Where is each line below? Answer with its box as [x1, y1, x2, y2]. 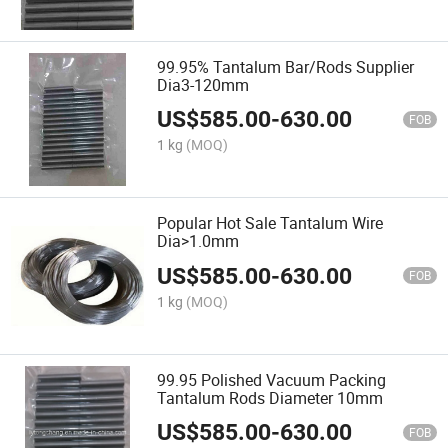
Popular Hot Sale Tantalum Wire [157, 212, 384, 235]
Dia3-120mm [157, 74, 250, 97]
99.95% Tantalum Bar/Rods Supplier [157, 56, 415, 79]
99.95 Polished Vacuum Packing [157, 368, 387, 391]
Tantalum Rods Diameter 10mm [157, 386, 384, 409]
